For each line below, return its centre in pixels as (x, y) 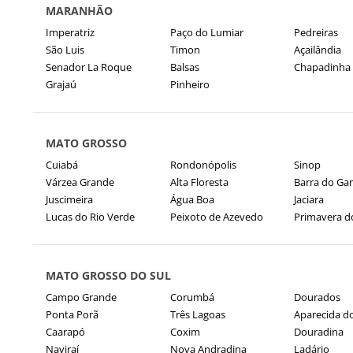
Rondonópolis (203, 165)
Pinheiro (190, 84)
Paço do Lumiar (206, 32)
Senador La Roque (89, 67)
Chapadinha (322, 67)
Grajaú (61, 84)
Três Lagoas (197, 314)
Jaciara (309, 199)
